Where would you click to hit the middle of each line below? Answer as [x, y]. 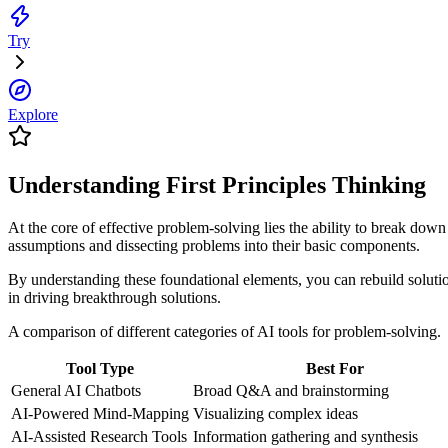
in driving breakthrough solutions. [114, 297]
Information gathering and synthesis [305, 436]
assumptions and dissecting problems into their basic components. [214, 245]
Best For [334, 368]
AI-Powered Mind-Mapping [100, 413]
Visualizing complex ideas [275, 413]
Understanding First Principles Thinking [217, 184]
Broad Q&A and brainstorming [291, 390]
